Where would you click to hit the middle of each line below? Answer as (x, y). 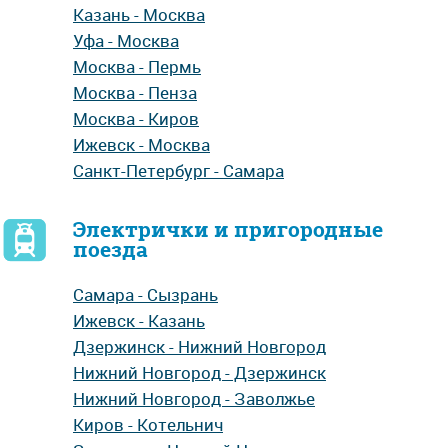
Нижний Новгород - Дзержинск (199, 372)
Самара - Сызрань (145, 294)
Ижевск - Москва (141, 144)
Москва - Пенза (135, 92)
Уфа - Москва (126, 40)
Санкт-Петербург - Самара (178, 170)
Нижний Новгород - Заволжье (194, 398)
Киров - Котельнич (148, 424)
